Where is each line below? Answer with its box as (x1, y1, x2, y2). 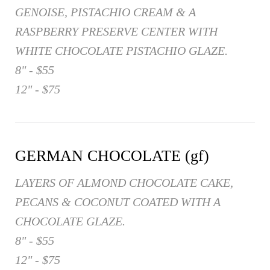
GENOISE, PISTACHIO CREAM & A (15, 5, 196, 19)
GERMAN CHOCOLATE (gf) (15, 147, 209, 165)
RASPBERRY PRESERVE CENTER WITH (15, 25, 218, 39)
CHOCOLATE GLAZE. (15, 215, 125, 228)
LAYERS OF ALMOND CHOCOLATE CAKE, (15, 176, 233, 190)
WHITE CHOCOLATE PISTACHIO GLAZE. (15, 44, 228, 58)
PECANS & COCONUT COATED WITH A (15, 195, 221, 209)
